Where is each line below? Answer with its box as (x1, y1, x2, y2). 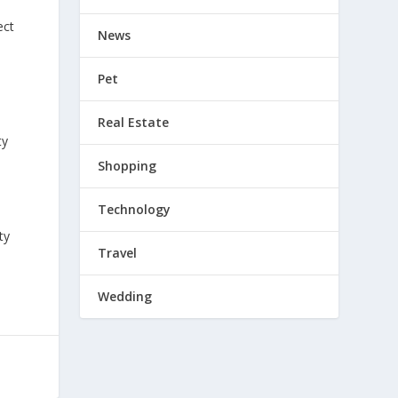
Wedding (98, 287, 153, 305)
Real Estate (98, 113, 170, 131)
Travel (98, 243, 138, 261)
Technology (98, 200, 171, 218)
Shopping (98, 156, 157, 174)
